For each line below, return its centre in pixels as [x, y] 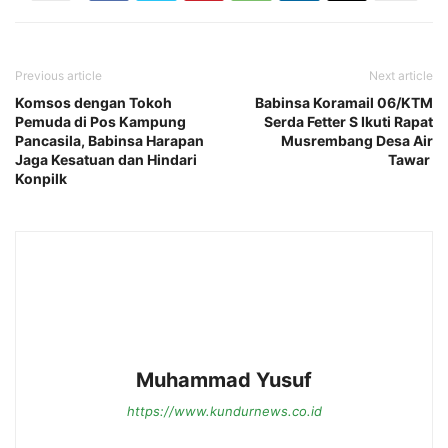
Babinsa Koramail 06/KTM [344, 102]
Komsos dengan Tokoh [93, 102]
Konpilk [42, 178]
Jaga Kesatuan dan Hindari [106, 159]
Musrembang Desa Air [357, 140]
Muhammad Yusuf [224, 379]
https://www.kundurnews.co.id [224, 410]
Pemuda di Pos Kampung [100, 121]
